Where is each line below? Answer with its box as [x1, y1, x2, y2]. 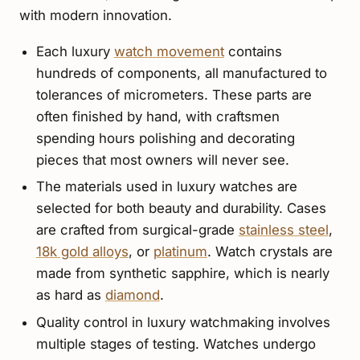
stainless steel [238, 222, 329, 239]
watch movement [113, 43, 224, 60]
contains [223, 43, 282, 60]
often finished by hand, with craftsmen [35, 108, 280, 125]
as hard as [35, 287, 105, 304]
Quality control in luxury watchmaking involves [35, 313, 330, 330]
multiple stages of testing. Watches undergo [35, 335, 316, 352]
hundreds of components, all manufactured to [35, 65, 327, 82]
